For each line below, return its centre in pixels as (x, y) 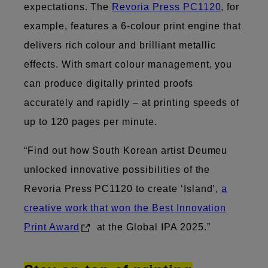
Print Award (52, 227)
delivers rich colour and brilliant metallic (120, 45)
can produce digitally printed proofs (109, 83)
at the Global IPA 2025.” (152, 227)
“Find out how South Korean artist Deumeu (126, 150)
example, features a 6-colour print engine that (133, 26)
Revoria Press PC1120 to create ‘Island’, (123, 188)
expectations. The (68, 7)
